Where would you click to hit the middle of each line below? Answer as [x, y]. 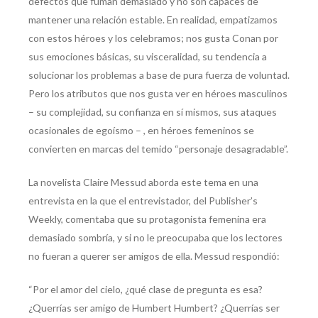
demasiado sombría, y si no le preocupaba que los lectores [155, 238]
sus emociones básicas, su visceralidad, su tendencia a [148, 57]
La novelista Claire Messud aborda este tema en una [143, 182]
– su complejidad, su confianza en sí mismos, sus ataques [153, 112]
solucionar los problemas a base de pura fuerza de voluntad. [159, 75]
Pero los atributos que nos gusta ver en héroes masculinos [158, 94]
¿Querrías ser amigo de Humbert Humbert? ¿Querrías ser [154, 308]
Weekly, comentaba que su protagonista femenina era [147, 219]
